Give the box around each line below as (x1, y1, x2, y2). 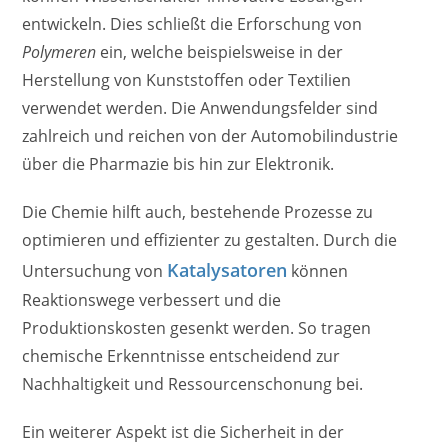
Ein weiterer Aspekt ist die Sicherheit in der (22, 421, 345, 444)
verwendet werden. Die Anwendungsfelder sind (22, 97, 379, 120)
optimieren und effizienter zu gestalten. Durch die (22, 229, 398, 252)
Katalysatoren (167, 258, 288, 283)
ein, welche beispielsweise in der (96, 41, 344, 64)
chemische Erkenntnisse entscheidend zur (22, 345, 341, 368)
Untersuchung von (22, 260, 168, 283)
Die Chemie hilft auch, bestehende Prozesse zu (22, 201, 374, 224)
